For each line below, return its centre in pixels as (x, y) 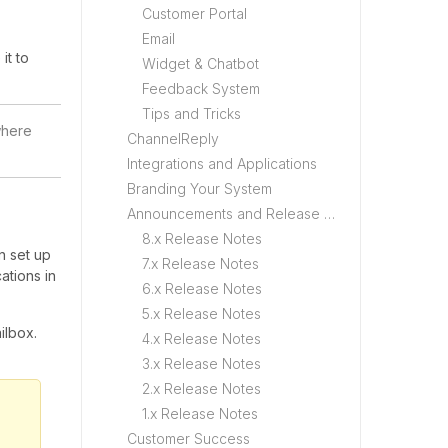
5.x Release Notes (201, 313)
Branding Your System (199, 188)
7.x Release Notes (200, 263)
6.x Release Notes (202, 288)
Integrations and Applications (222, 163)
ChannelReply (173, 138)
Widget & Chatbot (200, 63)
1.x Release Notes (200, 413)
